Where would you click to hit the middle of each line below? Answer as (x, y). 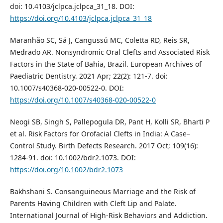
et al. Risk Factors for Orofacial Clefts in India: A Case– (100, 134)
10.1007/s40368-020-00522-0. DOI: (67, 88)
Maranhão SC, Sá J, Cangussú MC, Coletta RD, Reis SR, (100, 40)
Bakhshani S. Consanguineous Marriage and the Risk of (103, 192)
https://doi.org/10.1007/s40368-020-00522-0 (83, 100)
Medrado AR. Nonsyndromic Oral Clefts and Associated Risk (110, 52)
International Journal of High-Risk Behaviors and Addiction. (109, 216)
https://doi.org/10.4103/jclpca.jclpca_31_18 (81, 18)
